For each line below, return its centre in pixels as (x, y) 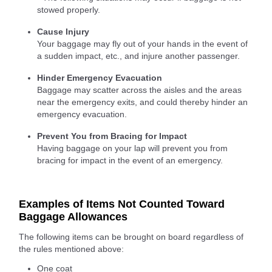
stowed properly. (69, 10)
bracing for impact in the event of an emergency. (130, 161)
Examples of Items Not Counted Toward (122, 204)
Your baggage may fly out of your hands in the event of (142, 44)
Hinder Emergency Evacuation (100, 78)
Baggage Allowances (73, 217)
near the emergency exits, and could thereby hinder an (142, 102)
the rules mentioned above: (71, 249)
